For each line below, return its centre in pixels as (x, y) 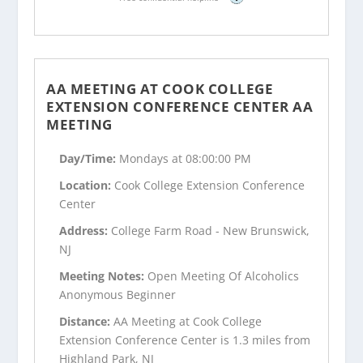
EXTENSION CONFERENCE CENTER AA (180, 106)
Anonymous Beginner (118, 294)
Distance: (87, 321)
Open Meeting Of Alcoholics (224, 275)
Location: (87, 186)
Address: (85, 230)
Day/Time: (90, 159)
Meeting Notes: (104, 275)
